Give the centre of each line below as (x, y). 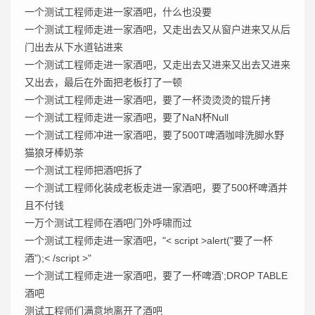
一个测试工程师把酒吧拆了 (84, 170)
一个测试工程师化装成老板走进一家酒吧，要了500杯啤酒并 (156, 188)
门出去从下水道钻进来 (74, 47)
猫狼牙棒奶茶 (54, 153)
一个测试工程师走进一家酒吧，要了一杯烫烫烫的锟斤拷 (148, 100)
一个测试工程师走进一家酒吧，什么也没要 (118, 12)
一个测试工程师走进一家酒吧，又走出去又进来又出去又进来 (157, 65)
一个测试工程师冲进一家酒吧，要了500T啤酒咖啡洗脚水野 (154, 135)
